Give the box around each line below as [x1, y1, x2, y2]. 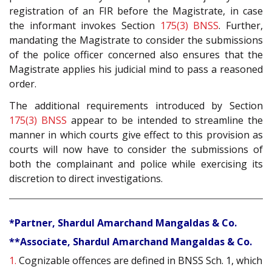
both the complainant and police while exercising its [9, 157, 263, 171]
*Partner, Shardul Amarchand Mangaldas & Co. [9, 216, 237, 229]
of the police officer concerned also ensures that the [9, 47, 263, 61]
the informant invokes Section [9, 18, 160, 32]
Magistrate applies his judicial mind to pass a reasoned [9, 62, 263, 76]
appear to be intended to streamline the [66, 114, 263, 127]
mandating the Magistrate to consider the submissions [9, 33, 263, 47]
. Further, [219, 18, 263, 32]
